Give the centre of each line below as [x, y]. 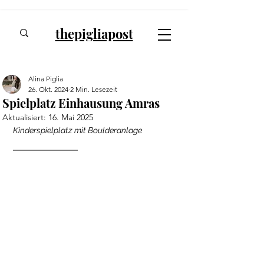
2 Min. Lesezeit [94, 89]
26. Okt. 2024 [48, 89]
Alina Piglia [46, 79]
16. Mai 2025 [71, 117]
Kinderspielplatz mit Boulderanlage [77, 130]
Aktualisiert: [25, 117]
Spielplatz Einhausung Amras [81, 103]
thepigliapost [94, 34]
